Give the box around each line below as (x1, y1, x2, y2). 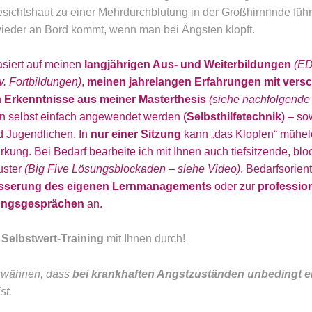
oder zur (214, 180, 258, 192)
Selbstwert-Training (1, 233, 104, 245)
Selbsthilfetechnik (187, 110, 281, 123)
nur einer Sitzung (91, 127, 181, 140)
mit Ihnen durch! (104, 233, 185, 245)
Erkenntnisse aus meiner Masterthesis (4, 93, 209, 105)
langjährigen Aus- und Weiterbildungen (84, 58, 291, 70)
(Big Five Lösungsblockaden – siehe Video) (22, 162, 240, 175)
